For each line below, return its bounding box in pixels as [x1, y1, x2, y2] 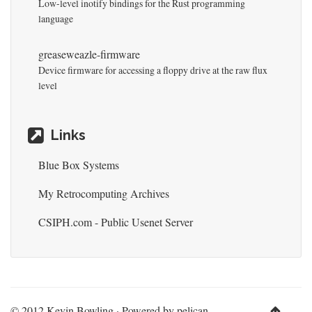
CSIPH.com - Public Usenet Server [38, 214, 193, 229]
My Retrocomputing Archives [38, 185, 169, 201]
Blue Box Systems [38, 157, 119, 172]
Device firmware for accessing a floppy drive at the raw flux [38, 63, 267, 77]
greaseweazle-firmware [38, 46, 140, 61]
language [38, 11, 73, 25]
